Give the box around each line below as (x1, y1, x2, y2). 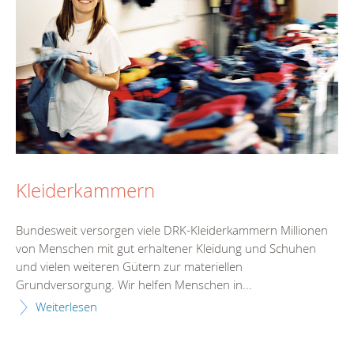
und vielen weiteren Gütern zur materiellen (16, 258, 243, 275)
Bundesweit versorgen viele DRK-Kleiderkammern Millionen (16, 222, 328, 239)
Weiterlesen (36, 299, 97, 315)
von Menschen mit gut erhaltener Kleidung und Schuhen (16, 240, 316, 257)
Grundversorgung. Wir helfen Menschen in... (16, 277, 252, 293)
